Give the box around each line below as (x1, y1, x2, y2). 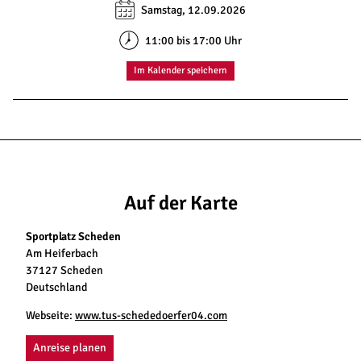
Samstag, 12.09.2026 (140, 2, 246, 17)
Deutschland (26, 280, 88, 294)
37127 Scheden (26, 263, 103, 277)
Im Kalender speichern (134, 64, 227, 77)
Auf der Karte (123, 190, 238, 215)
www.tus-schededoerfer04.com (75, 308, 227, 322)
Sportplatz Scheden (26, 229, 121, 243)
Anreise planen (33, 341, 106, 355)
